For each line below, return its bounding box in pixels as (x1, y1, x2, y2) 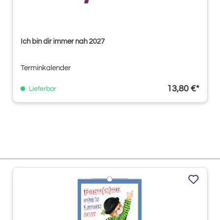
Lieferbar (27, 85, 56, 92)
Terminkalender (21, 64, 71, 72)
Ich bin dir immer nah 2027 (21, 37, 105, 45)
